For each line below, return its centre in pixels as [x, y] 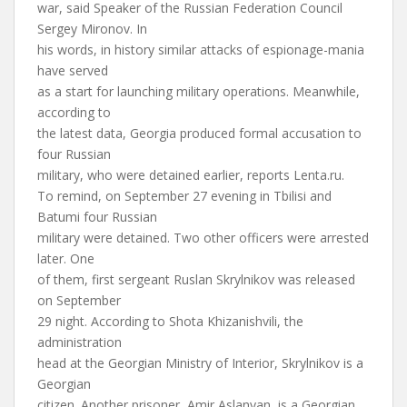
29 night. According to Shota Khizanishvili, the [170, 321]
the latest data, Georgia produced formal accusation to [199, 133]
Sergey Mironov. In [92, 29]
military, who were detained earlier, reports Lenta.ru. [191, 175]
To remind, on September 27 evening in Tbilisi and [184, 196]
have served [73, 70]
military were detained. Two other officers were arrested [203, 238]
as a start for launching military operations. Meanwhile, [199, 91]
